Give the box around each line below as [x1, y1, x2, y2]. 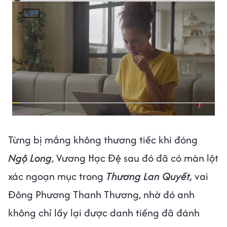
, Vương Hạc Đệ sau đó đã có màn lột [52, 150, 218, 165]
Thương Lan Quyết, [103, 168, 192, 183]
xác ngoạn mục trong [8, 168, 103, 183]
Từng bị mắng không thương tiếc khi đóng [8, 132, 198, 147]
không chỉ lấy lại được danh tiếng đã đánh [8, 205, 200, 220]
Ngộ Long [8, 150, 52, 165]
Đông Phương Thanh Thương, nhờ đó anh [8, 186, 195, 202]
